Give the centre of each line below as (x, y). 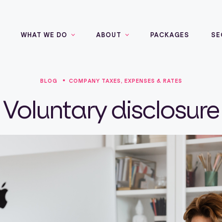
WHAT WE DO (44, 35)
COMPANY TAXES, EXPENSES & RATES (125, 81)
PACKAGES (169, 35)
